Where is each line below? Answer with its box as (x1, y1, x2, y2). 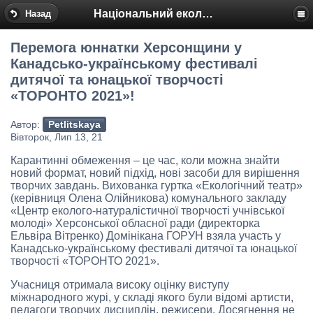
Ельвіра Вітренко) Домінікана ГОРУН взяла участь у (10, 230, 281, 242)
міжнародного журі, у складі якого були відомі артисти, (10, 291, 293, 304)
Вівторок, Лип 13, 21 (10, 131, 103, 143)
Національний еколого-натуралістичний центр (202, 7, 214, 20)
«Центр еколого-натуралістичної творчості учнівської (10, 205, 284, 217)
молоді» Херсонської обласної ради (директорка (10, 217, 260, 230)
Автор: (10, 119, 43, 131)
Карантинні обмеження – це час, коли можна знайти (10, 154, 279, 167)
